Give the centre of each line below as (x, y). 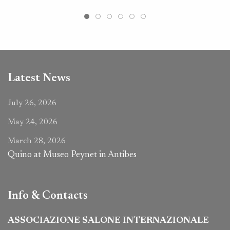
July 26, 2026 (32, 103)
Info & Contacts (48, 196)
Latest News (39, 79)
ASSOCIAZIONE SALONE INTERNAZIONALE (108, 221)
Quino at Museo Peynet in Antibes (72, 155)
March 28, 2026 (37, 141)
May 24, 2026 (33, 122)
